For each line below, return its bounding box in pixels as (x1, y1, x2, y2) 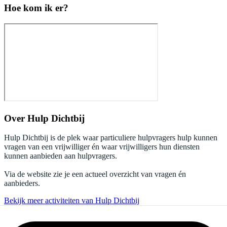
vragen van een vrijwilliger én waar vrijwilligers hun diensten (4, 142, 200, 152)
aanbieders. (4, 179, 40, 188)
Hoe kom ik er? (4, 3, 68, 14)
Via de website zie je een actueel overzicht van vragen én (4, 170, 186, 179)
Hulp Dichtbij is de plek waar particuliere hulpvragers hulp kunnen (4, 133, 217, 142)
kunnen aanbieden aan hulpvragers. (4, 152, 117, 161)
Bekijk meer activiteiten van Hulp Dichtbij (4, 196, 139, 205)
